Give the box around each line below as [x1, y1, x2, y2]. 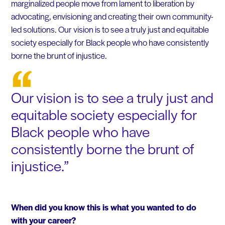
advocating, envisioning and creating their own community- [11, 10, 213, 22]
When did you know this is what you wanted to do [11, 200, 196, 213]
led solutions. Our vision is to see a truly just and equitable [11, 23, 209, 35]
